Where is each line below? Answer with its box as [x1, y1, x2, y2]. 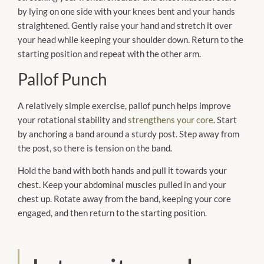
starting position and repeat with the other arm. [18, 48, 201, 60]
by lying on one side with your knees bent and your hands [18, 6, 235, 17]
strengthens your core [128, 114, 213, 125]
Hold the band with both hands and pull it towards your [18, 165, 227, 176]
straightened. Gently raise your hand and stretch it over [18, 20, 232, 31]
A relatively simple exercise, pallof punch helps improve [18, 100, 231, 111]
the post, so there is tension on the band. [18, 142, 174, 153]
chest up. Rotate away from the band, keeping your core [18, 193, 231, 204]
